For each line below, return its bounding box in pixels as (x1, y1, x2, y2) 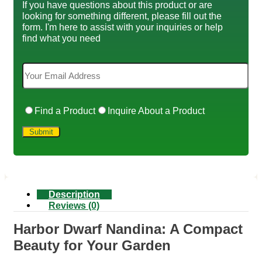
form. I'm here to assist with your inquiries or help (22, 21, 223, 32)
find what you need (22, 32, 101, 43)
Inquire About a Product (108, 105, 205, 116)
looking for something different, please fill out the (22, 10, 222, 21)
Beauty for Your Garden (13, 237, 171, 254)
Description (49, 189, 100, 199)
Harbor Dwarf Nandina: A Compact (13, 221, 243, 237)
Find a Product (35, 105, 95, 116)
